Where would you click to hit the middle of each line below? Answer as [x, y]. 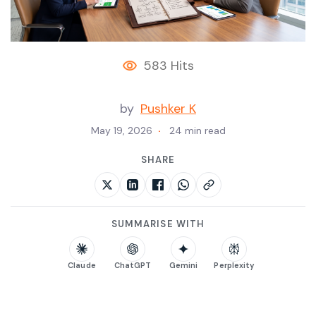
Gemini [183, 266]
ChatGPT [133, 266]
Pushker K [168, 109]
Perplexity [234, 266]
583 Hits [169, 66]
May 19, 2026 [121, 131]
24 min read [197, 131]
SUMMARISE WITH [158, 224]
